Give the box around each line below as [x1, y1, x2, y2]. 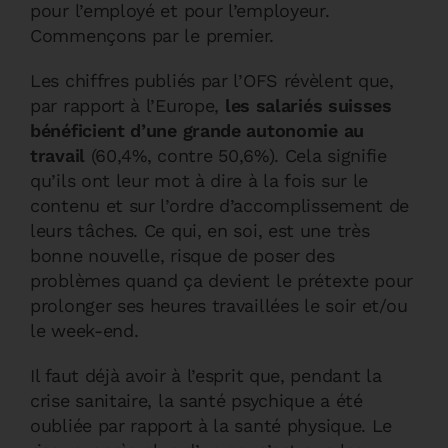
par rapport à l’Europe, [30, 95, 225, 116]
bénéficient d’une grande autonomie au [30, 120, 364, 141]
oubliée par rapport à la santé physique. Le [30, 415, 393, 436]
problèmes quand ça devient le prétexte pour [30, 270, 414, 291]
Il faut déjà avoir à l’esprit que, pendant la [30, 365, 382, 386]
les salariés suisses [224, 95, 392, 116]
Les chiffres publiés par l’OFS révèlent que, [30, 70, 394, 91]
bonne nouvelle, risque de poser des [30, 245, 335, 266]
